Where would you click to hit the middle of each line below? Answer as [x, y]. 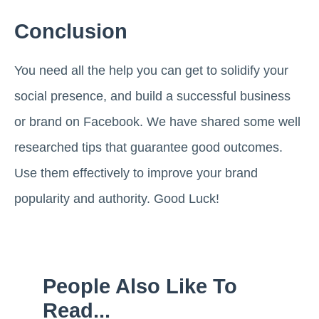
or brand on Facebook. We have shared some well [157, 122]
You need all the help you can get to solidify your [151, 71]
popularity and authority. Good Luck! [117, 199]
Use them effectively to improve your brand [136, 173]
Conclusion [71, 32]
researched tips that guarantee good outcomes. [148, 148]
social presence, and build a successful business [152, 96]
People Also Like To [140, 287]
